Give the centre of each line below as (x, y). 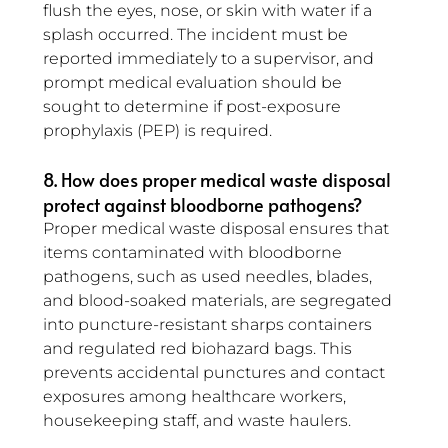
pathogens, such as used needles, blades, (209, 277)
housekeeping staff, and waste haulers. (197, 421)
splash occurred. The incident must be (197, 35)
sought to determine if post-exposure (194, 107)
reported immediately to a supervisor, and (210, 59)
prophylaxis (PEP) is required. (157, 131)
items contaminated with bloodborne (194, 253)
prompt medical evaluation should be (194, 83)
